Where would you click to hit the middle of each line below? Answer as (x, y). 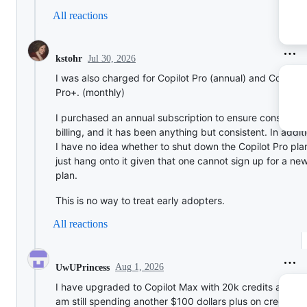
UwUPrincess (83, 267)
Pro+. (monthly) (90, 93)
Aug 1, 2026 (139, 267)
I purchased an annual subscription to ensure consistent (181, 118)
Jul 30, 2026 (112, 58)
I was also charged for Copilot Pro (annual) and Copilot (178, 78)
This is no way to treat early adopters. (140, 201)
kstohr (69, 59)
